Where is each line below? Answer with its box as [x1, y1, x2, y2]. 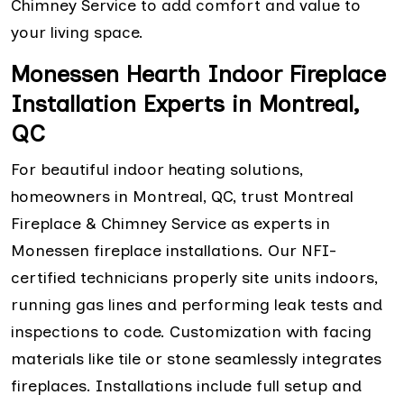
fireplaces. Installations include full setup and [11, 375, 362, 396]
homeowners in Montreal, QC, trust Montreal [11, 186, 353, 207]
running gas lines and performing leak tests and [11, 294, 382, 315]
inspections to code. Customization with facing [11, 321, 372, 342]
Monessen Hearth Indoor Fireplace [11, 59, 386, 88]
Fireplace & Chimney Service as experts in [11, 213, 330, 234]
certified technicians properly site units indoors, [11, 267, 378, 288]
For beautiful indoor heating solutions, [11, 159, 303, 179]
